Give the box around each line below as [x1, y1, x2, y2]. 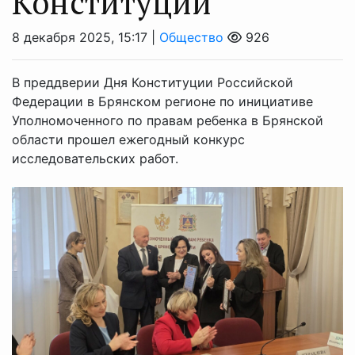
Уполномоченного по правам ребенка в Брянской [12, 112, 323, 128]
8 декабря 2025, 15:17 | [12, 29, 159, 45]
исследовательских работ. [12, 150, 178, 166]
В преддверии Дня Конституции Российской [12, 74, 293, 90]
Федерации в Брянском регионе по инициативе [12, 93, 313, 109]
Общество [159, 29, 223, 45]
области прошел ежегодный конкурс [12, 131, 245, 147]
